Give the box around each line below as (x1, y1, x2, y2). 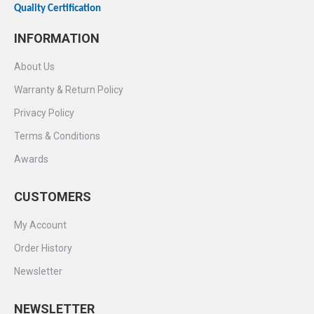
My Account (14, 219, 67, 231)
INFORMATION (14, 30, 100, 46)
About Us (14, 60, 55, 72)
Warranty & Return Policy (14, 83, 123, 95)
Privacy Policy (14, 107, 74, 118)
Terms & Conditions (14, 130, 100, 142)
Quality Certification (14, 3, 101, 14)
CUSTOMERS (14, 189, 91, 204)
